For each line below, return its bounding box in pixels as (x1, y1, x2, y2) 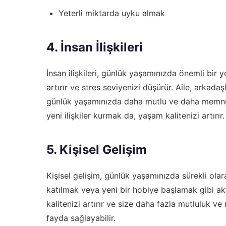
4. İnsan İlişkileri (46, 39, 143, 54)
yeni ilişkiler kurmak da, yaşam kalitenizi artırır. (46, 110, 224, 121)
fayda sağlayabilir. (46, 212, 116, 223)
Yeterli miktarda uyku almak (59, 8, 165, 18)
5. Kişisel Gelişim (46, 142, 147, 157)
